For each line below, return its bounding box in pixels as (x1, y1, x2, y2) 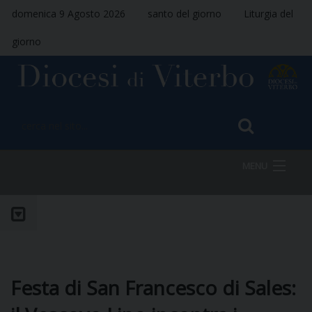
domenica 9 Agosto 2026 (12, 7, 125, 20)
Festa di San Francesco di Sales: (10, 274, 296, 301)
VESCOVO (44, 267, 85, 280)
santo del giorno (148, 7, 221, 20)
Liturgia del (244, 7, 293, 20)
